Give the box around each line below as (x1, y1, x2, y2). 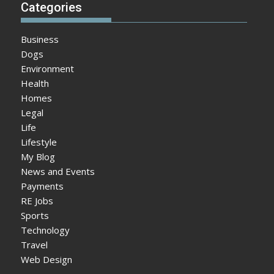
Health (21, 76, 50, 89)
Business (21, 32, 59, 45)
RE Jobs (21, 194, 54, 207)
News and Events (21, 165, 95, 177)
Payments (21, 179, 64, 192)
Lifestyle (21, 135, 57, 148)
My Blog (21, 150, 56, 163)
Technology (21, 223, 70, 236)
